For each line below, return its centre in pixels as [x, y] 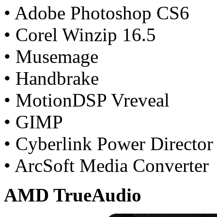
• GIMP [33, 122]
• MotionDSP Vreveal [87, 100]
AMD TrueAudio [73, 195]
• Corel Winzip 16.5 [80, 34]
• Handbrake [51, 78]
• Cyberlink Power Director [108, 143]
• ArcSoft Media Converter [106, 165]
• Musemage [51, 56]
